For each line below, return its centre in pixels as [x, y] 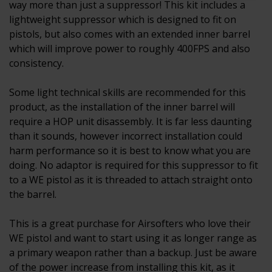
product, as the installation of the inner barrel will [122, 107]
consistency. [36, 63]
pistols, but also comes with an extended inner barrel [130, 34]
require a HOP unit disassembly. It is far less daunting [131, 122]
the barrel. [33, 195]
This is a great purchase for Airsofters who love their [130, 224]
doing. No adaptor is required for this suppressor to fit [134, 165]
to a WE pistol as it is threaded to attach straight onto [131, 180]
